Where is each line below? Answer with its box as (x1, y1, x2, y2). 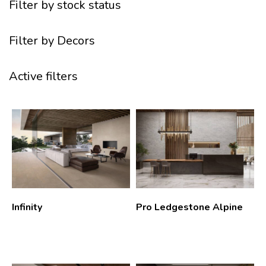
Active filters (9, 68, 78, 84)
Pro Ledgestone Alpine (136, 200, 243, 214)
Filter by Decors (9, 33, 95, 49)
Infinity (12, 200, 42, 214)
